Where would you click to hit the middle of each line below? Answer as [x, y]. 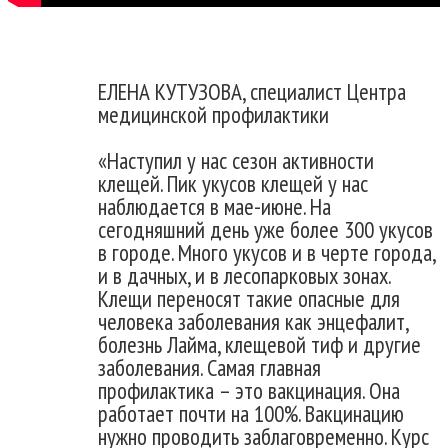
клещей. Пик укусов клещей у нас [233, 183]
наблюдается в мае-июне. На [214, 206]
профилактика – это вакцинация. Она [249, 390]
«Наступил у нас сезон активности [236, 160]
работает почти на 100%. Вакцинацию [251, 413]
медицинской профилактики [213, 114]
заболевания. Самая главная [209, 367]
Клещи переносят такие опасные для [249, 298]
